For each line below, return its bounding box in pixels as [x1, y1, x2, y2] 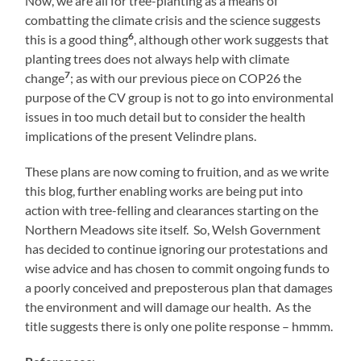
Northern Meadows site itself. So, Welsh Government [25, 222, 322, 238]
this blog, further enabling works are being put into [25, 183, 304, 199]
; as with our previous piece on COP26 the [70, 70, 302, 86]
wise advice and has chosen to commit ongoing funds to [25, 260, 330, 276]
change [25, 70, 65, 86]
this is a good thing [25, 31, 129, 48]
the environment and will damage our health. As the [25, 299, 312, 315]
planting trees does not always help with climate [25, 51, 290, 67]
